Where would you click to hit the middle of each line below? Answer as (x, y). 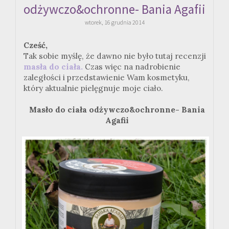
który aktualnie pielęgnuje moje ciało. (93, 88)
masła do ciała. (53, 67)
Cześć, (36, 45)
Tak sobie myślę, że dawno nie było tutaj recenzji (115, 56)
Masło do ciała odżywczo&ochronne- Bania (117, 110)
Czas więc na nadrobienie (132, 67)
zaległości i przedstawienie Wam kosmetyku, (107, 78)
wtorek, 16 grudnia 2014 (114, 22)
